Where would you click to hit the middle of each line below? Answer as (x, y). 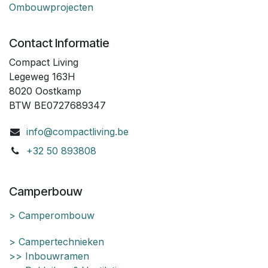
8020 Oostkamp (45, 91)
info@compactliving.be (77, 132)
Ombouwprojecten (51, 7)
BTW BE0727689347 (57, 106)
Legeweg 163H (42, 77)
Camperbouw (46, 192)
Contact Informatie (59, 43)
